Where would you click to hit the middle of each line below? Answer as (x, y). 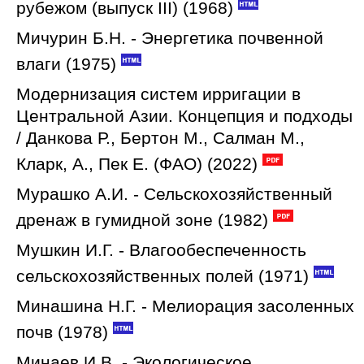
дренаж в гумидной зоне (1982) (142, 220)
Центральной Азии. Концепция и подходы (184, 116)
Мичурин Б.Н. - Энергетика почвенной (170, 38)
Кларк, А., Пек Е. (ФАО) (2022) (137, 164)
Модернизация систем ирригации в (158, 94)
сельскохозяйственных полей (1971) (162, 276)
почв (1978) (62, 332)
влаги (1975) (66, 64)
